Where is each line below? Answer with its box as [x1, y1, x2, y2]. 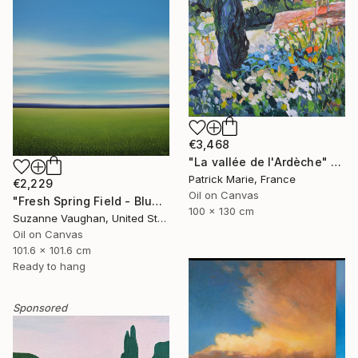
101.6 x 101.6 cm [13, 243, 91, 257]
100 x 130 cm [189, 204, 254, 217]
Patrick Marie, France [189, 172, 296, 185]
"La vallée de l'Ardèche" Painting [331, 154, 342, 169]
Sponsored [13, 300, 67, 314]
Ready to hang [13, 259, 86, 272]
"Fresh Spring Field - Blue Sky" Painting [152, 193, 163, 208]
